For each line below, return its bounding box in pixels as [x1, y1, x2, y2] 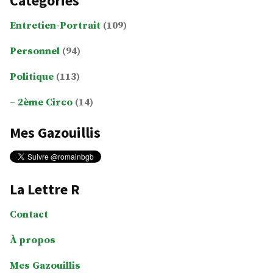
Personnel [10, 45, 60, 58]
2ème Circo [18, 96, 73, 110]
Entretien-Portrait [10, 19, 101, 33]
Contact [10, 208, 48, 221]
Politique [10, 71, 54, 84]
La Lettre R [10, 179, 80, 199]
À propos [10, 233, 55, 247]
